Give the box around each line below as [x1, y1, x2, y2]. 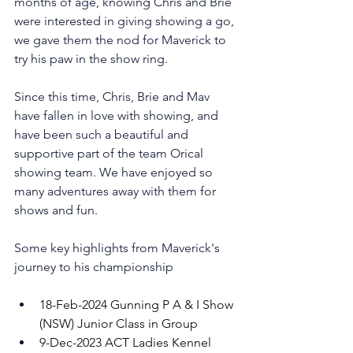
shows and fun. [14, 203, 101, 217]
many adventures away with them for [14, 184, 219, 199]
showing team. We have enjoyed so [14, 165, 216, 180]
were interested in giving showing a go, [14, 13, 237, 28]
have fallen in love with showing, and [14, 108, 221, 123]
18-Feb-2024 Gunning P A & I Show [39, 297, 236, 312]
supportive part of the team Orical [14, 146, 206, 161]
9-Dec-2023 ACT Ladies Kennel [39, 335, 214, 350]
